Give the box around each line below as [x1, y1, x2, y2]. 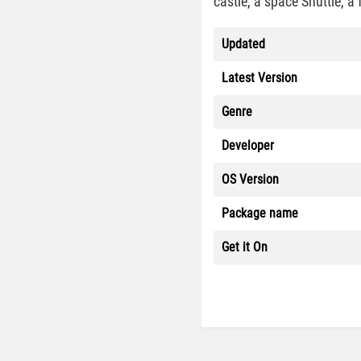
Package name [222, 205, 298, 221]
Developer [222, 138, 274, 153]
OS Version [222, 172, 279, 187]
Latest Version [222, 70, 297, 85]
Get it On [222, 239, 268, 255]
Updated [222, 36, 265, 52]
